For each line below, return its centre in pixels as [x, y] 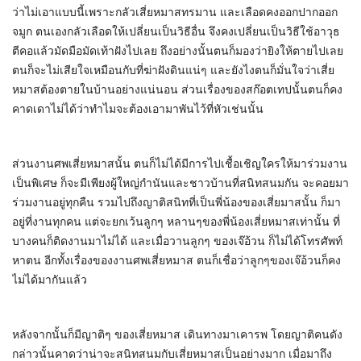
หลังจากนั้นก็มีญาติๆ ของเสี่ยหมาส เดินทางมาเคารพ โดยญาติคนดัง [177, 335]
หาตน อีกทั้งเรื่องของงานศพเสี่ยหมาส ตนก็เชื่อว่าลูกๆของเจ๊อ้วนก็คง [176, 261]
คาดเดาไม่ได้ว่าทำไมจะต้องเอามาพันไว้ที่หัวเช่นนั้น [138, 109]
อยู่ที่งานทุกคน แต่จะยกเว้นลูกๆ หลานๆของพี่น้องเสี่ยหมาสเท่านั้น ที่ [176, 222]
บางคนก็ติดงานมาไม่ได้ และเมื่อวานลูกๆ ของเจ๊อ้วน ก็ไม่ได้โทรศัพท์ [177, 241]
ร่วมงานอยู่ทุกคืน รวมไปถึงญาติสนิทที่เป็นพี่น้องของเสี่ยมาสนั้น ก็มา [176, 203]
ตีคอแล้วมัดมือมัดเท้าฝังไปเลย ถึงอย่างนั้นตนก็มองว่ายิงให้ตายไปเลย [178, 51]
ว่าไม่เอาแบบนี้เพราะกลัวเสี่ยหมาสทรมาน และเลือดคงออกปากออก [175, 12]
